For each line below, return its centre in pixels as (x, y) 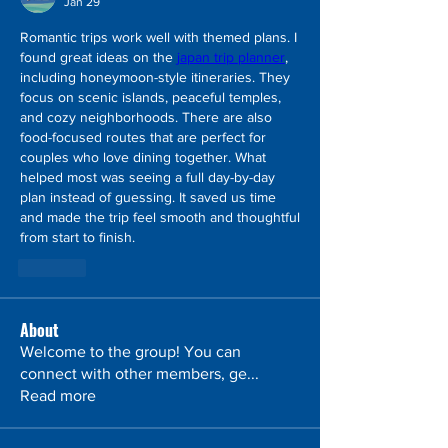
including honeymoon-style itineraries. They (155, 77)
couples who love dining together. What (143, 157)
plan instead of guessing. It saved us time (148, 197)
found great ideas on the (98, 57)
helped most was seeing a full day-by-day (147, 177)
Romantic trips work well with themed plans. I (158, 37)
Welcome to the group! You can (130, 351)
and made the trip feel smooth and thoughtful (160, 217)
